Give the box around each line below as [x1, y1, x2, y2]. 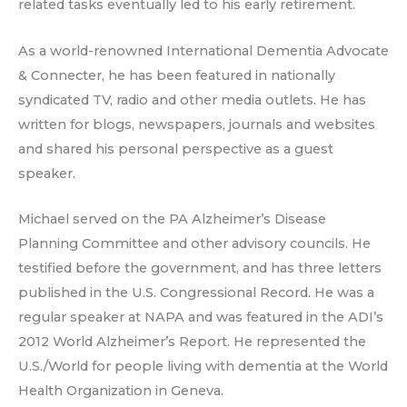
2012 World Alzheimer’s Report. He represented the [18, 333, 366, 351]
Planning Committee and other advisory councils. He [18, 235, 371, 253]
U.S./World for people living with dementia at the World [18, 358, 388, 375]
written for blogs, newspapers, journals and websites [18, 115, 375, 133]
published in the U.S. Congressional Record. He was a [18, 284, 374, 302]
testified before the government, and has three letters [18, 260, 382, 277]
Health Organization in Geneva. [18, 382, 223, 400]
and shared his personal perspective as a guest [18, 140, 333, 157]
